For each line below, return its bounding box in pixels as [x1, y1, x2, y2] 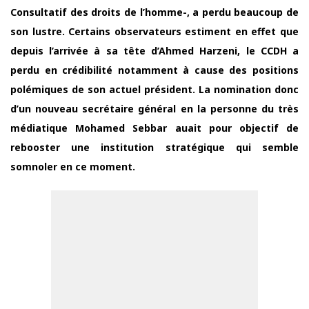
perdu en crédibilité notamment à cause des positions [10, 63, 299, 77]
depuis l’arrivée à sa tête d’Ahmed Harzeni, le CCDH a [10, 44, 299, 57]
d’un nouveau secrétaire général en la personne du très [10, 102, 299, 115]
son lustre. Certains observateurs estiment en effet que [10, 25, 299, 38]
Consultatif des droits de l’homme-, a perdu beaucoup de [10, 6, 299, 19]
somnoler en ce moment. [10, 160, 135, 173]
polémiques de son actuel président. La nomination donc [10, 83, 299, 96]
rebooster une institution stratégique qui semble [10, 141, 299, 154]
